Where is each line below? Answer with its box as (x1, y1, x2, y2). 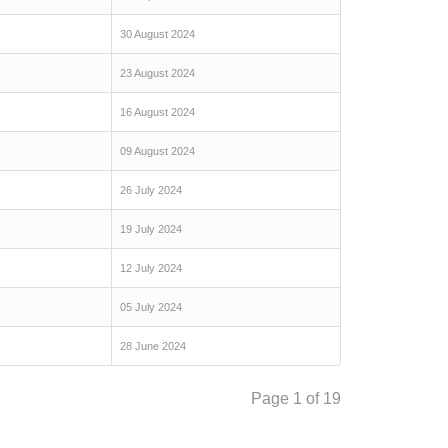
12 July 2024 (120, 262, 182, 274)
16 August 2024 (120, 106, 195, 118)
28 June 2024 (120, 340, 186, 352)
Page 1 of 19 (251, 390, 341, 407)
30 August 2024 (120, 28, 195, 40)
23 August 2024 (120, 67, 195, 79)
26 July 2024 (120, 184, 182, 196)
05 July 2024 (120, 301, 182, 313)
